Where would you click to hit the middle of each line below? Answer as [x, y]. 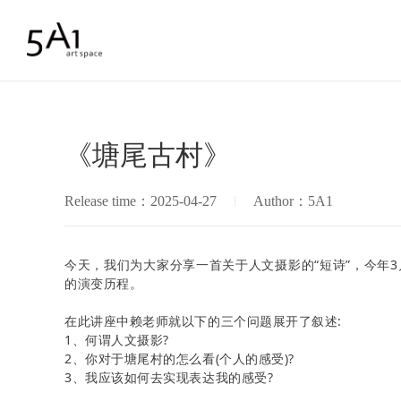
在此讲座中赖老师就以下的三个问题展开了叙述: [203, 320]
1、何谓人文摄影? [117, 339]
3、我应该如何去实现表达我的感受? [169, 377]
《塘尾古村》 [148, 155]
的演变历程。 [104, 283]
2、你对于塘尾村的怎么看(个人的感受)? [179, 358]
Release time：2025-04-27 [141, 200]
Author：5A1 [293, 200]
